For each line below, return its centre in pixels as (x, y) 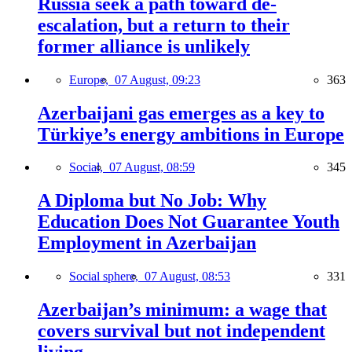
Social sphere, (107, 277)
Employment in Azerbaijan (147, 243)
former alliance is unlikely (144, 46)
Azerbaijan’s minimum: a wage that (182, 310)
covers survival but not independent (181, 331)
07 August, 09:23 (158, 79)
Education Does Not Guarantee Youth (189, 222)
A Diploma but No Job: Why (152, 201)
